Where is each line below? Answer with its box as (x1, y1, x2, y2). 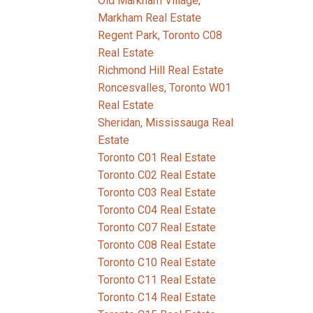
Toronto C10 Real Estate (98, 256, 217, 270)
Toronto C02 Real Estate (98, 168, 217, 182)
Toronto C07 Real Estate (98, 221, 217, 235)
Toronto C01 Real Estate (98, 151, 217, 165)
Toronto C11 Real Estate (98, 273, 217, 287)
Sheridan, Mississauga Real (98, 116, 234, 130)
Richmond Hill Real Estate (98, 64, 224, 78)
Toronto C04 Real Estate (98, 203, 217, 217)
